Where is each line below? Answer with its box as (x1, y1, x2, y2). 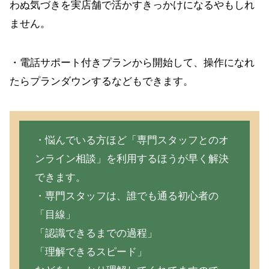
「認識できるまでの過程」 (34, 227, 157, 239)
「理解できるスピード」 (34, 246, 147, 258)
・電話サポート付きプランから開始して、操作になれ (10, 56, 255, 68)
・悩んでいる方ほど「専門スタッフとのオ (34, 134, 229, 146)
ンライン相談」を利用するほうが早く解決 (34, 153, 229, 165)
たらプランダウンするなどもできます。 (10, 75, 193, 87)
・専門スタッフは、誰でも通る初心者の (34, 190, 219, 202)
